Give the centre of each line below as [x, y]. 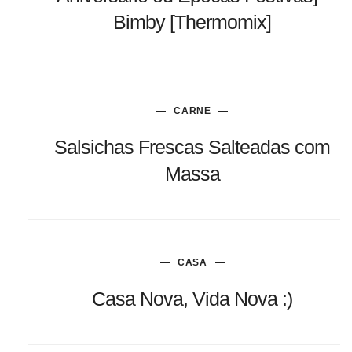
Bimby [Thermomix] [192, 22]
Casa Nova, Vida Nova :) [192, 298]
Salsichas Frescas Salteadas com [192, 147]
